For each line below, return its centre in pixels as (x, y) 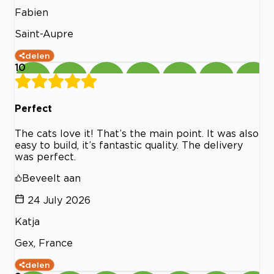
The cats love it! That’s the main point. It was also (137, 133)
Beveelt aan (51, 178)
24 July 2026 (59, 200)
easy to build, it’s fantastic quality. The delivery (129, 145)
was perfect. (45, 156)
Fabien (31, 13)
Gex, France (44, 243)
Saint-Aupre (44, 34)
